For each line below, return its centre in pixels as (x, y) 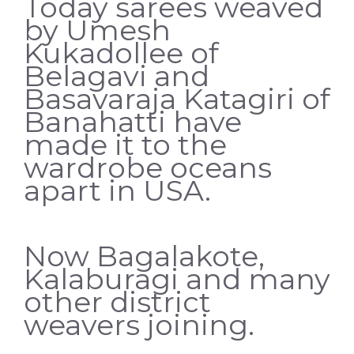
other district (117, 301)
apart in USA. (117, 190)
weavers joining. (139, 324)
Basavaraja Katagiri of (177, 98)
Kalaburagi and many (177, 279)
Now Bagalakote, (144, 256)
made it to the (125, 144)
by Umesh (97, 30)
